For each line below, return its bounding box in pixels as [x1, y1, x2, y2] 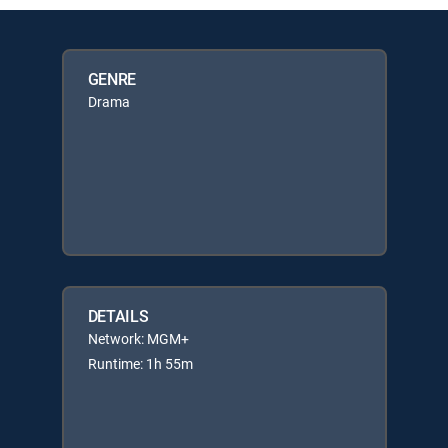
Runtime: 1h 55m [87, 353, 193, 373]
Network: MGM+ [87, 328, 189, 348]
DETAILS [87, 304, 149, 327]
